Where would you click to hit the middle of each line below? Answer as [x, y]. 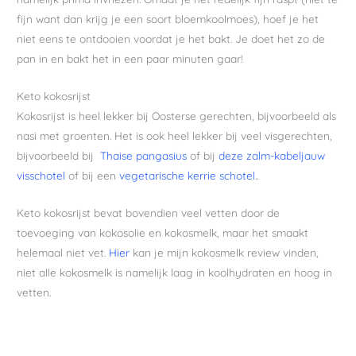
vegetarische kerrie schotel [188, 175]
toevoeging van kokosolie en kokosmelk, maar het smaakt [163, 232]
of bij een [93, 175]
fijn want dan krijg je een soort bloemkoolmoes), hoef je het [168, 19]
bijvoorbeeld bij [59, 155]
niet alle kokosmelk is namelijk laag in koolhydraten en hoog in [175, 272]
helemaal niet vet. [63, 252]
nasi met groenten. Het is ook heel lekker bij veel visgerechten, [175, 135]
